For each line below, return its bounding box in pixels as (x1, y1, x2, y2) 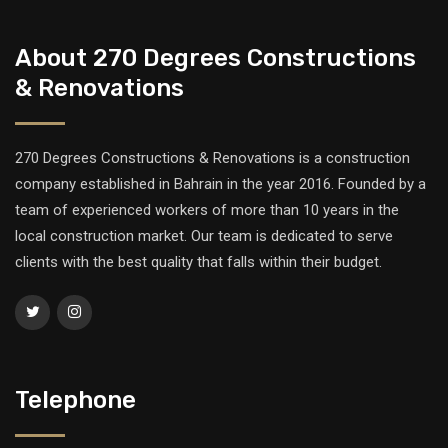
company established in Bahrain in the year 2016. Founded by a (15, 175, 426, 193)
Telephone (15, 386, 136, 414)
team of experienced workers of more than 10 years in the (15, 201, 399, 219)
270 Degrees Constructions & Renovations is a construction (15, 149, 410, 167)
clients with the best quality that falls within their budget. (15, 253, 382, 271)
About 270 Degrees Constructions (15, 44, 416, 72)
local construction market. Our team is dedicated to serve (15, 227, 393, 245)
